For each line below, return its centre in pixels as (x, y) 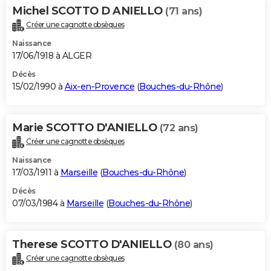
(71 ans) (184, 11)
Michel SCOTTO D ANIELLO (89, 11)
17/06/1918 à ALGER (52, 56)
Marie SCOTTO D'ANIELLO (86, 128)
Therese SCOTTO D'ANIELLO (93, 245)
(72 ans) (179, 128)
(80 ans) (194, 245)
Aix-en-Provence (99, 87)
